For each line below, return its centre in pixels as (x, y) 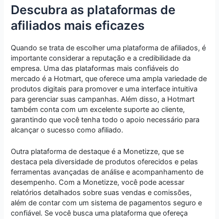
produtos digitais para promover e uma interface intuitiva (104, 89)
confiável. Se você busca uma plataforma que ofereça (99, 213)
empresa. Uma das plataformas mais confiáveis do (95, 68)
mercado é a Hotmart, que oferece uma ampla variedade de (109, 78)
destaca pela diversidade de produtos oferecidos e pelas (105, 162)
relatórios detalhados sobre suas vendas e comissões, (101, 193)
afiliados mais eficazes (78, 25)
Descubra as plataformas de (93, 10)
